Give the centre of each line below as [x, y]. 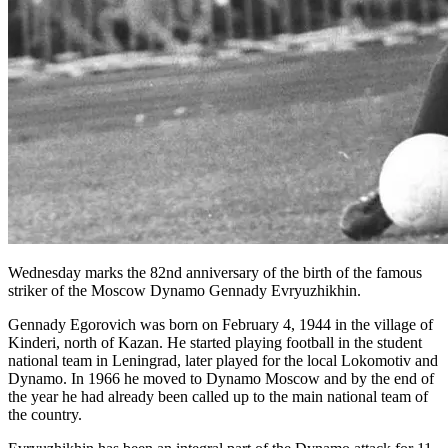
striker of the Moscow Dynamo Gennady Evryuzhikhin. [184, 290]
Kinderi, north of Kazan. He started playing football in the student [215, 342]
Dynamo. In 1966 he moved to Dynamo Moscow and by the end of [221, 378]
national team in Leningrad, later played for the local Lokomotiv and [223, 360]
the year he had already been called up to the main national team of [218, 396]
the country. [45, 414]
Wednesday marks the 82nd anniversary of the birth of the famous [215, 272]
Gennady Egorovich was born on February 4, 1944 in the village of [220, 324]
